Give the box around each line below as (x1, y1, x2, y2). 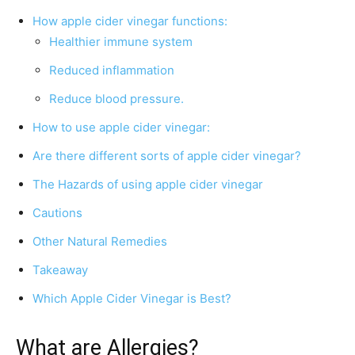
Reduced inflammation (49, 63, 174, 78)
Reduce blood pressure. (49, 91, 184, 107)
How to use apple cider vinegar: (32, 120, 210, 136)
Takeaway (32, 262, 88, 278)
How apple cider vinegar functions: (32, 13, 227, 29)
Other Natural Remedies (32, 234, 167, 250)
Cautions (32, 205, 82, 221)
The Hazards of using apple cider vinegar (32, 177, 263, 193)
